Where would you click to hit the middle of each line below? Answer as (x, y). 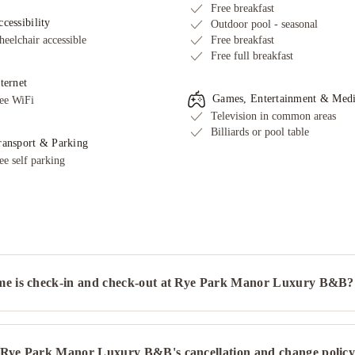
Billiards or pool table (260, 132)
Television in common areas (273, 116)
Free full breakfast (252, 56)
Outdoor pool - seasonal (264, 24)
